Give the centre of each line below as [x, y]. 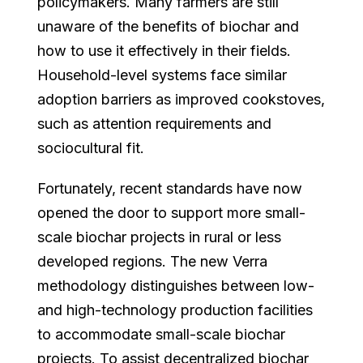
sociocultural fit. [93, 147]
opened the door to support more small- [172, 212]
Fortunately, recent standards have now [170, 188]
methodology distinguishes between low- [176, 285]
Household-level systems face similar [162, 75]
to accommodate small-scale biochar [162, 334]
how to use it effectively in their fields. [164, 50]
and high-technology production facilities [175, 310]
